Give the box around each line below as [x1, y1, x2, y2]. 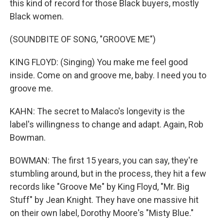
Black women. [10, 11, 64, 21]
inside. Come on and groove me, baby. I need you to [10, 70, 206, 80]
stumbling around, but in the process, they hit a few [10, 168, 206, 179]
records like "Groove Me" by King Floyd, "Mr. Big [10, 182, 189, 192]
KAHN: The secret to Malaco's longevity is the [10, 106, 185, 116]
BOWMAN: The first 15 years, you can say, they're [10, 155, 198, 165]
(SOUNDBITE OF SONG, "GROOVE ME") [10, 34, 156, 44]
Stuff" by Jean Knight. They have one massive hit [10, 195, 199, 205]
